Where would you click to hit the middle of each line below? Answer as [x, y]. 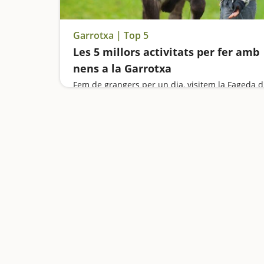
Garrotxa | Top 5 [111, 35]
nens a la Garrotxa [122, 68]
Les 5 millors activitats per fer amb [166, 52]
